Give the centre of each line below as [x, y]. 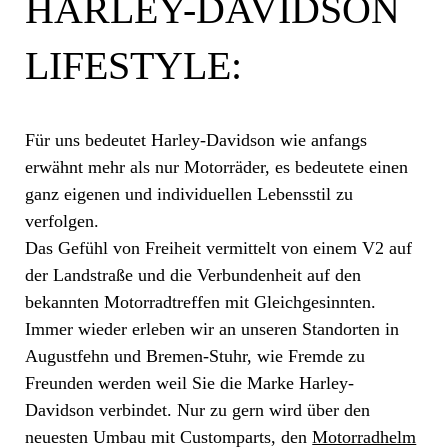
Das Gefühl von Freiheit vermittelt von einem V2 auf [219, 248]
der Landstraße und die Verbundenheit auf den [193, 275]
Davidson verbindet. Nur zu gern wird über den [198, 410]
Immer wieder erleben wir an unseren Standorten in [212, 329]
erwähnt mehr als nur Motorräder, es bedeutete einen [217, 167]
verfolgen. [62, 221]
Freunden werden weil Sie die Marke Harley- [190, 383]
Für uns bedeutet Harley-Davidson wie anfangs [196, 140]
